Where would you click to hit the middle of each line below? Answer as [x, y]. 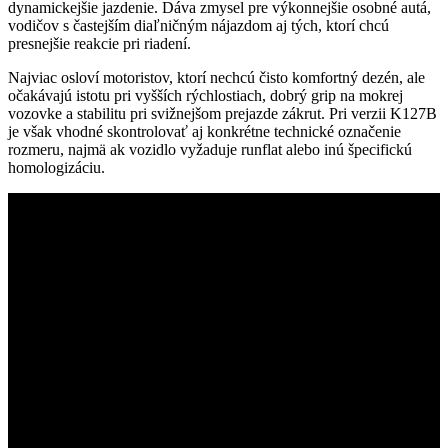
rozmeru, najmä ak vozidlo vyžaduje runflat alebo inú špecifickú [210, 150]
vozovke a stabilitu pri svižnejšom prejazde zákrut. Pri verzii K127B [222, 114]
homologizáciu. [56, 168]
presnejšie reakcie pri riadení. [99, 44]
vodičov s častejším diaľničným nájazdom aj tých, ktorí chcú [198, 26]
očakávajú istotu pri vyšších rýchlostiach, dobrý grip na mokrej [205, 96]
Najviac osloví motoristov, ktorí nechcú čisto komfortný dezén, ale [216, 78]
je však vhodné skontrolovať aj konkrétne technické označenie [204, 132]
